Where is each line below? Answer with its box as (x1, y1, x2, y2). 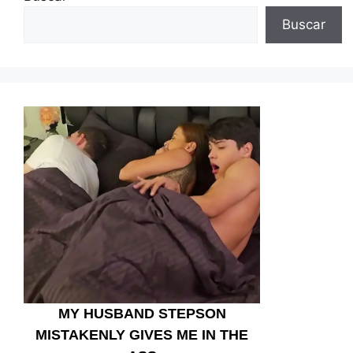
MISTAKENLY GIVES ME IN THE (35, 326, 248, 343)
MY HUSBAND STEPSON (58, 305, 226, 321)
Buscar (282, 17, 325, 33)
